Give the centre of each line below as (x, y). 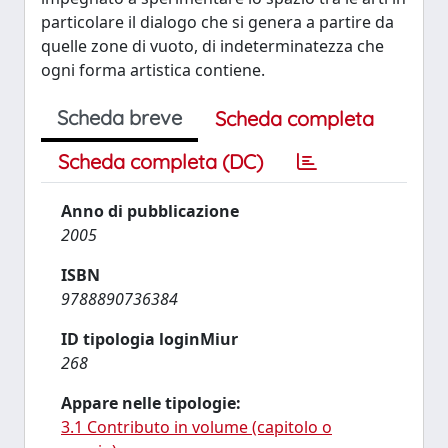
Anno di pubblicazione (150, 211)
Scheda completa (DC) (160, 161)
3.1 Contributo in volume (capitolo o (196, 427)
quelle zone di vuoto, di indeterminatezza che (212, 46)
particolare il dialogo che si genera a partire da (217, 22)
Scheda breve (119, 117)
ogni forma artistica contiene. (153, 70)
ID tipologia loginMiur (149, 339)
